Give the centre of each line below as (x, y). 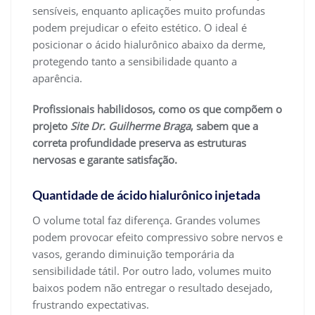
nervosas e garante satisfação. (105, 159)
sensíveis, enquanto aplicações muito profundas (149, 10)
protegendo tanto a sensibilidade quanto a (135, 61)
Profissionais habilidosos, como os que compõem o (157, 109)
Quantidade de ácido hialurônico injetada (146, 194)
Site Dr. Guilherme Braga (130, 126)
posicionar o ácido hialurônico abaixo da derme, (149, 44)
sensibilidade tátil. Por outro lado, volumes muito (152, 270)
